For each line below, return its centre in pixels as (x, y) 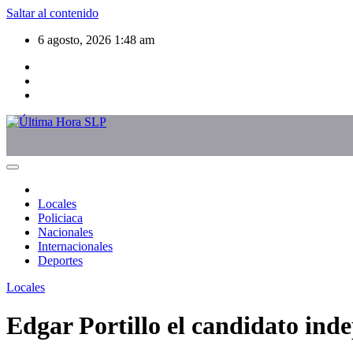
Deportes (60, 260)
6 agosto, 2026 (76, 40)
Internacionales (75, 246)
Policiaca (60, 218)
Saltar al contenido (52, 13)
